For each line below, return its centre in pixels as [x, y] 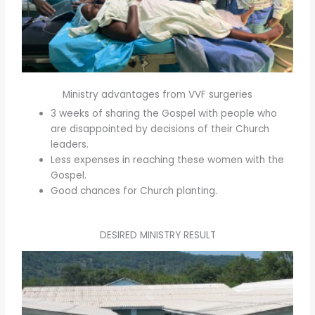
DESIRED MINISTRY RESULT [157, 236]
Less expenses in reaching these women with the [168, 160]
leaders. [70, 144]
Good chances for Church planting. [134, 191]
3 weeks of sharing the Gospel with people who [164, 113]
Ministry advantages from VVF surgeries [157, 94]
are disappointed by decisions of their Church [160, 129]
